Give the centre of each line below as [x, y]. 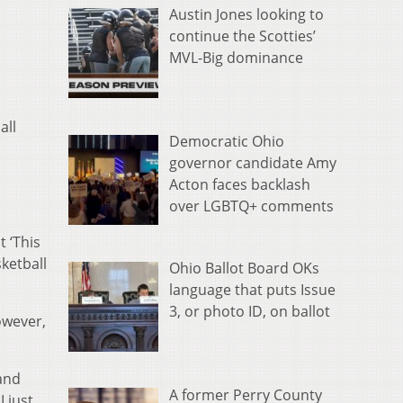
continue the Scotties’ [242, 36]
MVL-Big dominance [236, 58]
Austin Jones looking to [246, 15]
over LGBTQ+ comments [251, 206]
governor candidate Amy [253, 163]
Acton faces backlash [240, 185]
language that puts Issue [252, 289]
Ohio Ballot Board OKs [244, 268]
